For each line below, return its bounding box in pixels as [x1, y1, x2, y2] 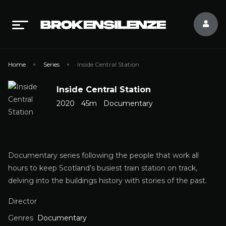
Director [8, 197, 37, 206]
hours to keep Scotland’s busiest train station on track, [8, 163, 197, 173]
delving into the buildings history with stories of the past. [8, 176, 207, 185]
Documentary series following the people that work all [8, 151, 199, 160]
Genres [8, 213, 33, 222]
